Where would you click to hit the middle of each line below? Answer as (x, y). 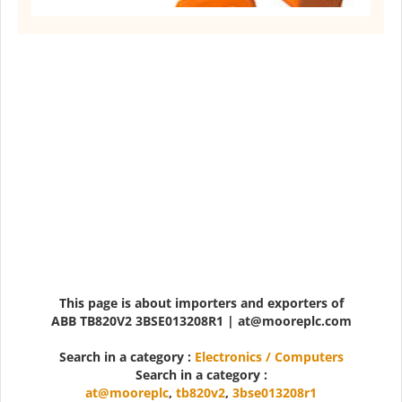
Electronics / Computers (269, 357)
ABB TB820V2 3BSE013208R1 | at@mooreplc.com (201, 321)
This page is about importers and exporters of (201, 303)
